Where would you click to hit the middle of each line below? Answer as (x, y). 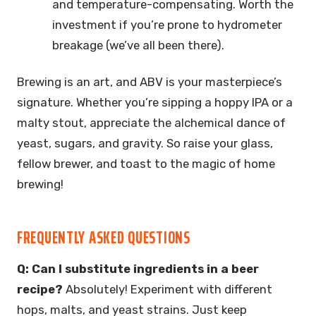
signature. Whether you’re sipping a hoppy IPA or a (155, 103)
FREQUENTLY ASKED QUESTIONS (104, 238)
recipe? (40, 290)
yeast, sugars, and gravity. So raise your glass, (145, 144)
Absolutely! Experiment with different (168, 290)
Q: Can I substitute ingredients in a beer (138, 269)
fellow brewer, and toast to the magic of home (146, 164)
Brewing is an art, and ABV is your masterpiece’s (150, 82)
